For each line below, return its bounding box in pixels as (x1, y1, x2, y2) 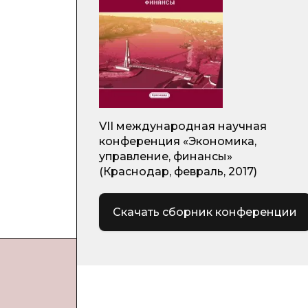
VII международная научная (99, 120, 267, 133)
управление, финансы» (99, 150, 232, 163)
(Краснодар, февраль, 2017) (99, 165, 257, 178)
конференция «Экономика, (99, 135, 256, 148)
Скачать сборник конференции (113, 205, 297, 219)
